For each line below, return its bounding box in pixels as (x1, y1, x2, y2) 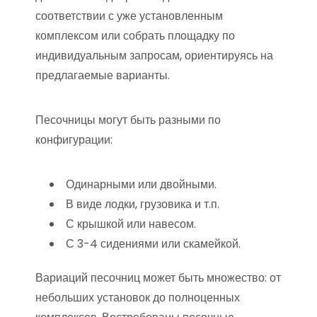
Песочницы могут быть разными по (35, 112, 221, 129)
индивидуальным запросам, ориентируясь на (35, 47, 273, 64)
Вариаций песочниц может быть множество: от (35, 270, 281, 287)
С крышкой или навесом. (66, 216, 196, 233)
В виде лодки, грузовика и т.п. (66, 196, 219, 213)
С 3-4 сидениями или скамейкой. (66, 236, 241, 253)
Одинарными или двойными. (66, 176, 217, 193)
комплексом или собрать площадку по (35, 28, 235, 45)
